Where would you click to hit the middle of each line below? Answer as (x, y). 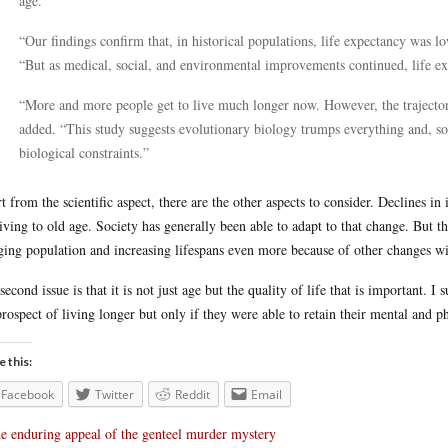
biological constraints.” (84, 152)
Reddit (192, 394)
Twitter (114, 394)
